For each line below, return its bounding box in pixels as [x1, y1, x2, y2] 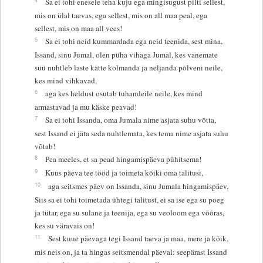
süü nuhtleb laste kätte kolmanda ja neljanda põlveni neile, [34, 62, 222, 73]
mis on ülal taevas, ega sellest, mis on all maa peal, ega [34, 9, 207, 21]
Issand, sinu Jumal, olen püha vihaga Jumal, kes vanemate [34, 49, 218, 60]
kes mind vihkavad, [34, 75, 97, 86]
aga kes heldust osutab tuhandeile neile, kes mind [45, 87, 203, 99]
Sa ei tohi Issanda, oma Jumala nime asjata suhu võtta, [45, 114, 216, 125]
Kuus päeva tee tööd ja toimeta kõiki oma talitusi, [45, 167, 203, 178]
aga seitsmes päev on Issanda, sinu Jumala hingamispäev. [48, 180, 228, 191]
